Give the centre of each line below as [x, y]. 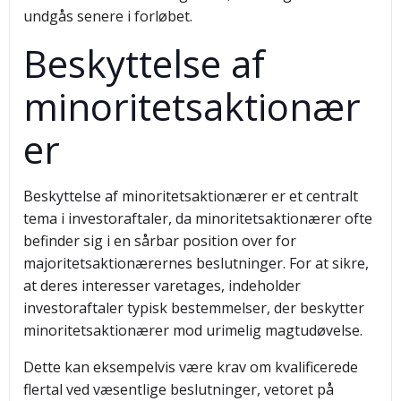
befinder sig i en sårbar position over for [160, 241]
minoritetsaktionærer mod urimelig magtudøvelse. [193, 330]
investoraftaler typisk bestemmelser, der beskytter [194, 308]
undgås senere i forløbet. [108, 16]
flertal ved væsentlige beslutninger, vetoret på [179, 389]
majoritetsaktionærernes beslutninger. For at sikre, [196, 263]
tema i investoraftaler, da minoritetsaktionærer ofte [198, 218]
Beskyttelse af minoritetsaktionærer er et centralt [191, 196]
